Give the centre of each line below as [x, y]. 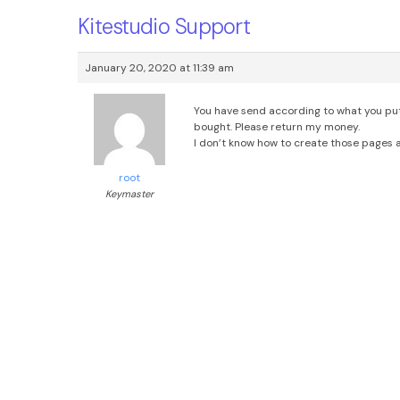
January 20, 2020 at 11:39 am [159, 68]
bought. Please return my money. [277, 127]
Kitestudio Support [164, 26]
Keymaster [129, 194]
